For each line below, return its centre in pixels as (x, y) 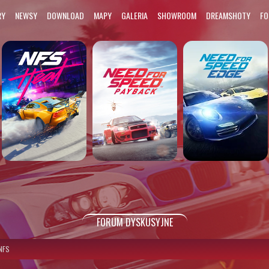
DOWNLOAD (66, 15)
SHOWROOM (177, 15)
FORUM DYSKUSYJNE (134, 222)
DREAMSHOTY (228, 15)
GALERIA (135, 15)
